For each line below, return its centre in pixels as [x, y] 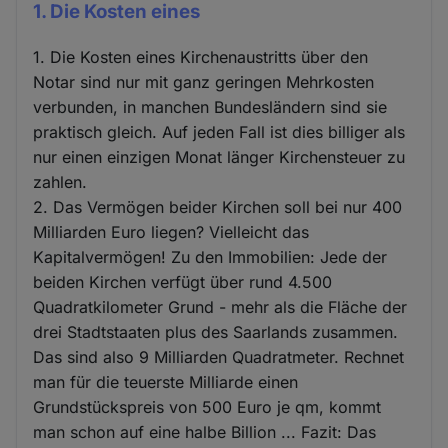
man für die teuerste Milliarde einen [166, 381]
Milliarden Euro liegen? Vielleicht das [171, 231]
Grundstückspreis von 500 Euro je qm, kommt [207, 406]
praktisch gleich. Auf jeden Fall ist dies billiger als [219, 131]
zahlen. [60, 181]
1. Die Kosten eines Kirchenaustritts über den [201, 56]
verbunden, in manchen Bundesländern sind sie [210, 106]
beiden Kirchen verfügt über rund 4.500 [183, 281]
